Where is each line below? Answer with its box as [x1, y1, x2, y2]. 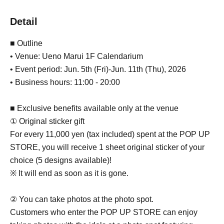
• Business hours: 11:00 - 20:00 [10, 78, 120, 86]
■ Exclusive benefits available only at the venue [10, 104, 178, 112]
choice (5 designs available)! [10, 156, 111, 164]
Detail [10, 16, 37, 27]
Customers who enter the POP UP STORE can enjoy [10, 208, 197, 216]
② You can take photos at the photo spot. [10, 195, 153, 203]
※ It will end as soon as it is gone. [10, 169, 128, 177]
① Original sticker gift [10, 117, 84, 125]
